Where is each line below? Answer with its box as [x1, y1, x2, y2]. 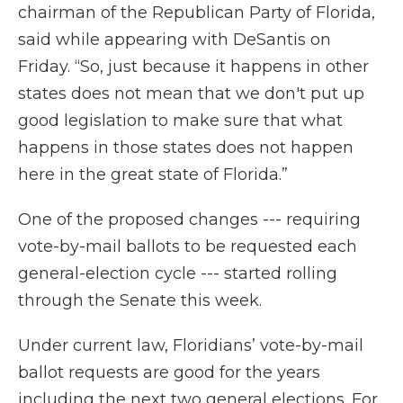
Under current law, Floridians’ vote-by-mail [18, 336, 363, 356]
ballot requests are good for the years [18, 363, 320, 383]
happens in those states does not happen [18, 138, 354, 158]
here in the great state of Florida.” [18, 165, 288, 185]
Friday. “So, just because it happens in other [18, 57, 369, 77]
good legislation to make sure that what [18, 111, 343, 131]
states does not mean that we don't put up [18, 84, 364, 104]
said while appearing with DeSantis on [18, 30, 331, 50]
